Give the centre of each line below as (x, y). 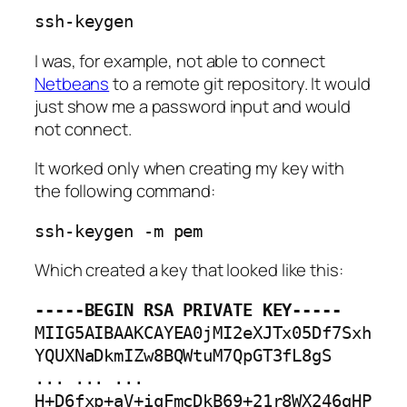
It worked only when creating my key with (189, 169)
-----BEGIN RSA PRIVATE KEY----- (188, 310)
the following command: (125, 191)
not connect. (83, 129)
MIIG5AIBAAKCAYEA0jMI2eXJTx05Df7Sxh (203, 333)
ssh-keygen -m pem (119, 231)
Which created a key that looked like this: (189, 270)
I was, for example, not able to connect (180, 60)
